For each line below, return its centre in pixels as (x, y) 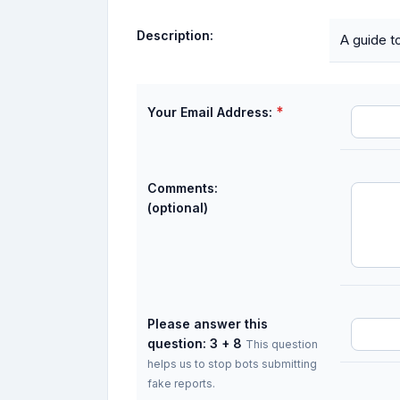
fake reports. (181, 383)
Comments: (183, 188)
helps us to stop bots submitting (232, 364)
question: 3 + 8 (195, 343)
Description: (175, 35)
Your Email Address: (210, 112)
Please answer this (208, 324)
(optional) (178, 208)
